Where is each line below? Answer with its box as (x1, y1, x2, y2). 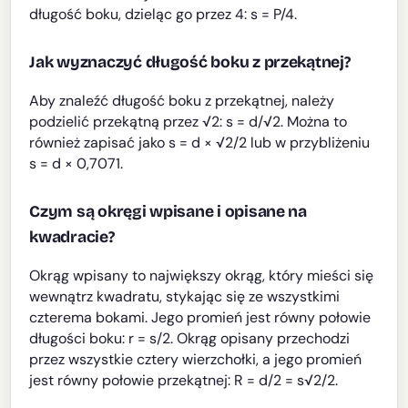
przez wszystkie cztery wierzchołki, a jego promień (29, 350, 362, 370)
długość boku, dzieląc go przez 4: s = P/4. (29, 5, 298, 25)
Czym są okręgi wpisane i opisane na (29, 202, 307, 222)
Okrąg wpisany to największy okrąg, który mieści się (29, 266, 374, 286)
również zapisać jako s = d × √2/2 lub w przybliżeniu (29, 133, 371, 153)
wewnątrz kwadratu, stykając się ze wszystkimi (29, 287, 341, 307)
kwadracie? (29, 228, 115, 248)
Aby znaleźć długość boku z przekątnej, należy (29, 91, 335, 111)
